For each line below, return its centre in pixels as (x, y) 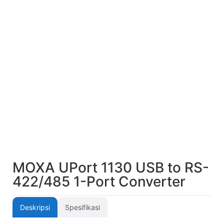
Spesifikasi (82, 207)
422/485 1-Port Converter (99, 181)
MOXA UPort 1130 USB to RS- (111, 167)
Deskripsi (35, 207)
